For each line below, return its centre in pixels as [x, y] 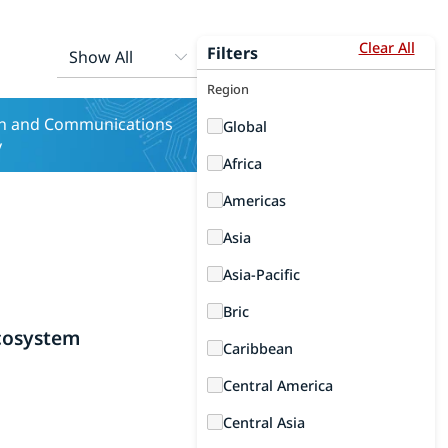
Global [245, 126]
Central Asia [264, 422]
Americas [255, 200]
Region [228, 89]
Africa [243, 163]
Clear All [386, 47]
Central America [278, 385]
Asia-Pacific [262, 274]
